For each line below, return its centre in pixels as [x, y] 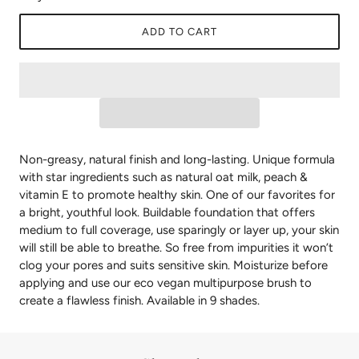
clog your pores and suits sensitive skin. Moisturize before [173, 266]
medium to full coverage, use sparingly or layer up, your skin [179, 230]
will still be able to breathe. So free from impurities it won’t [176, 248]
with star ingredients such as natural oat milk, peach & [163, 177]
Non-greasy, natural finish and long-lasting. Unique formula [177, 160]
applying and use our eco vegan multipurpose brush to [165, 283]
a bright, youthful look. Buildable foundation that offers [167, 213]
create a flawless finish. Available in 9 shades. [139, 301]
